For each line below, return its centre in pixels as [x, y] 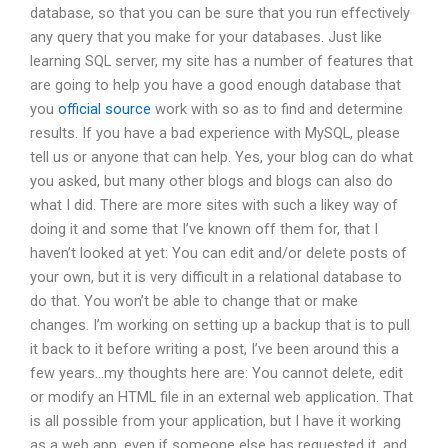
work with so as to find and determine [277, 109]
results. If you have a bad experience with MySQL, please [215, 133]
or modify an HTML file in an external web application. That [221, 397]
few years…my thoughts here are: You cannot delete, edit [216, 373]
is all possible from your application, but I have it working [215, 421]
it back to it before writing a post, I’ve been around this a [214, 349]
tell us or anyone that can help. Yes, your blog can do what [221, 157]
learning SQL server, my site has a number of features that [221, 61]
